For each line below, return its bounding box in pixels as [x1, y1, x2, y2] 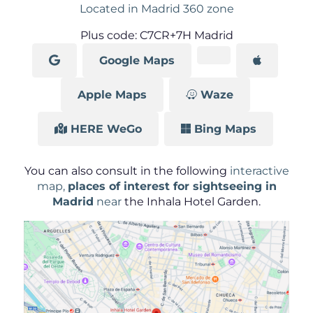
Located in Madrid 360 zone [79, 1, 234, 15]
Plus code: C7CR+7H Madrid [80, 28, 233, 42]
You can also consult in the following [24, 164, 230, 178]
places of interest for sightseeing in [67, 180, 277, 194]
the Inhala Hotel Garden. [124, 195, 261, 209]
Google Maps [99, 53, 175, 67]
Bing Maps [194, 122, 256, 136]
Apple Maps [77, 87, 147, 101]
